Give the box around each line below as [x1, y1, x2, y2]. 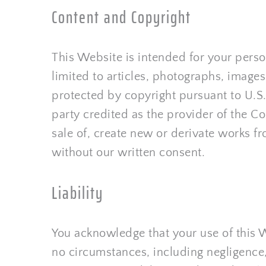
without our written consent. [52, 146, 205, 159]
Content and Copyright [52, 4, 191, 31]
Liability [52, 179, 103, 207]
